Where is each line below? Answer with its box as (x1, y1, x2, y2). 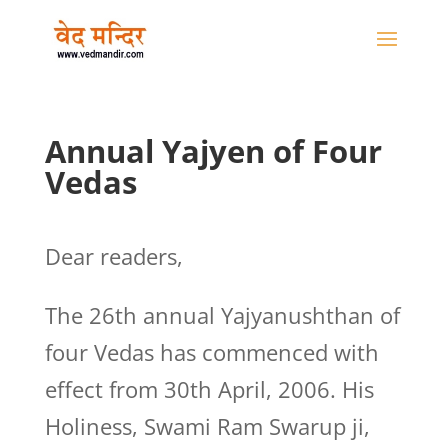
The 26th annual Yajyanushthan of (44, 300, 400, 330)
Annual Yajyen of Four (44, 130, 382, 172)
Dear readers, (44, 241, 183, 271)
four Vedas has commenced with (44, 337, 379, 367)
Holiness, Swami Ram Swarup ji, (44, 411, 370, 441)
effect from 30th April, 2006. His (44, 374, 374, 404)
